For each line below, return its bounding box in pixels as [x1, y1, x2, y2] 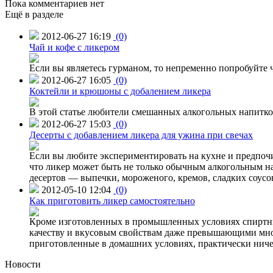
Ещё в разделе [5, 9, 63, 19]
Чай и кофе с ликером [29, 41, 119, 52]
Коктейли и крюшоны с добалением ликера [29, 85, 211, 96]
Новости [5, 258, 41, 269]
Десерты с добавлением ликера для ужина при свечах [29, 129, 253, 140]
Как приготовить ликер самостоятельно [29, 195, 195, 206]
